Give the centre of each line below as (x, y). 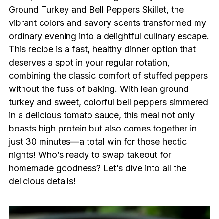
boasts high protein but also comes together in (102, 128)
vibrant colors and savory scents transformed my (107, 23)
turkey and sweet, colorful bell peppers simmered (108, 102)
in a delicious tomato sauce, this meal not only (101, 115)
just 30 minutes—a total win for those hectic (98, 142)
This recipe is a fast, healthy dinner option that (102, 49)
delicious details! (42, 181)
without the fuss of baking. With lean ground (99, 89)
